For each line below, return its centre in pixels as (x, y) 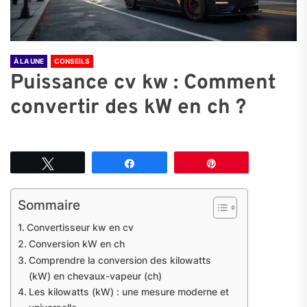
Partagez (161, 163)
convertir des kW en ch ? (128, 108)
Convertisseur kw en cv (80, 228)
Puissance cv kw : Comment (143, 84)
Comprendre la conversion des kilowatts (120, 260)
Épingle (241, 163)
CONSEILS (72, 61)
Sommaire (49, 205)
